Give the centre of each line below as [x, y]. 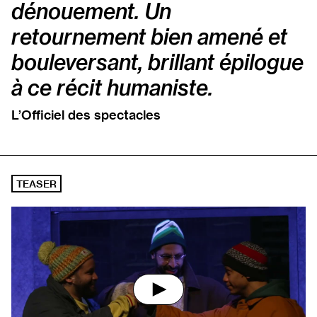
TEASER [36, 184]
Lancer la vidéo [198, 295]
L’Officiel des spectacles [86, 115]
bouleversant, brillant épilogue [157, 62]
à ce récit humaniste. [112, 88]
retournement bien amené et [149, 37]
